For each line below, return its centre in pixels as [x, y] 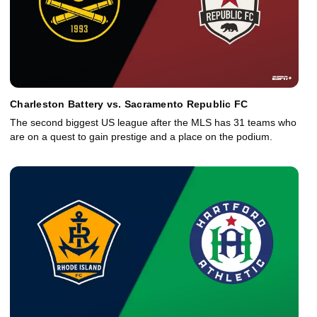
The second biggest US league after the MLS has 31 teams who [153, 123]
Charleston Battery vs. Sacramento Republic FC [129, 104]
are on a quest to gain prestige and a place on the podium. [141, 137]
